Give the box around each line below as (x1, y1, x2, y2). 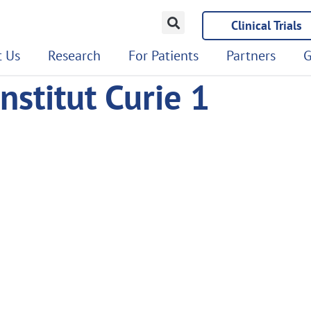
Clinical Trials (231, 17, 302, 33)
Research (48, 47, 101, 65)
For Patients (128, 47, 199, 65)
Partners (226, 47, 276, 65)
